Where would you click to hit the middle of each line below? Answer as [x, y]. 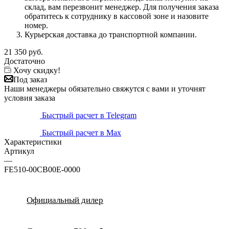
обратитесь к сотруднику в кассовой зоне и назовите [117, 16]
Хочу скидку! [37, 70]
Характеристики [33, 142]
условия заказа [30, 98]
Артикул [19, 151]
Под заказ [30, 79]
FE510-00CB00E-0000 [42, 169]
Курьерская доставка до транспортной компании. [111, 34]
